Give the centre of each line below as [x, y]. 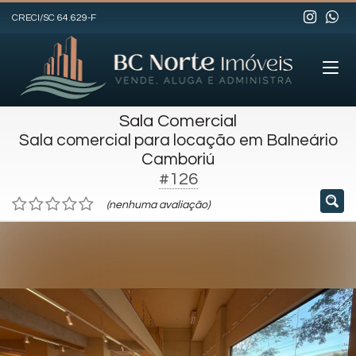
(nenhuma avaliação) [158, 205]
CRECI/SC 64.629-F [54, 18]
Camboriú [178, 159]
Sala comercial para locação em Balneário [178, 140]
